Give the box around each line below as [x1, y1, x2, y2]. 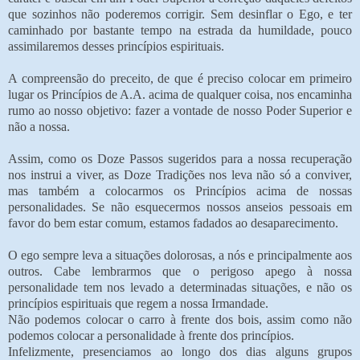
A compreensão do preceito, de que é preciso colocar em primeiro [8, 71, 352, 85]
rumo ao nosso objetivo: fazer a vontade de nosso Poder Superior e [8, 103, 352, 117]
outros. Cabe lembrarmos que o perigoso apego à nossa [8, 264, 352, 278]
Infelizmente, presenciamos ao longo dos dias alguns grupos [8, 344, 352, 358]
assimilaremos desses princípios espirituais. [8, 39, 224, 53]
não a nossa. [8, 119, 70, 133]
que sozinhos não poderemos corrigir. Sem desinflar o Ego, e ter [8, 6, 352, 21]
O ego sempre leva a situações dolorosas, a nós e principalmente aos [8, 247, 352, 262]
